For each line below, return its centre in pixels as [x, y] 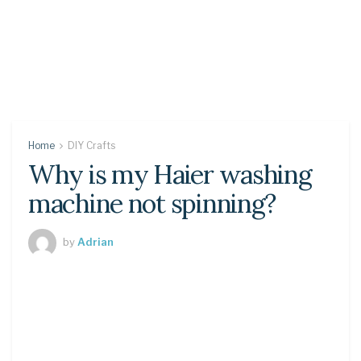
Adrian [95, 241]
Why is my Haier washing [170, 174]
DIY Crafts [91, 145]
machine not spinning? [152, 203]
